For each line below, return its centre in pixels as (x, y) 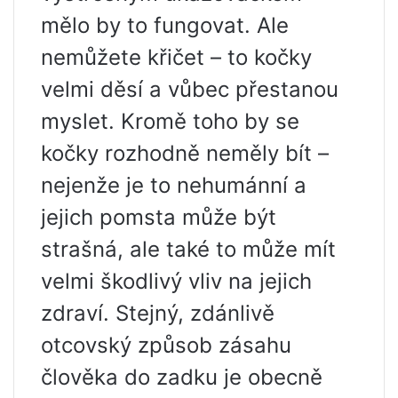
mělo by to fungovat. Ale (165, 26)
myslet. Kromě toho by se (170, 122)
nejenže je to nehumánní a (174, 186)
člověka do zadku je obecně (182, 378)
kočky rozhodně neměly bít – (185, 154)
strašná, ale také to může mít (188, 250)
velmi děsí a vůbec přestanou (190, 90)
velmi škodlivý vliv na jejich (176, 282)
